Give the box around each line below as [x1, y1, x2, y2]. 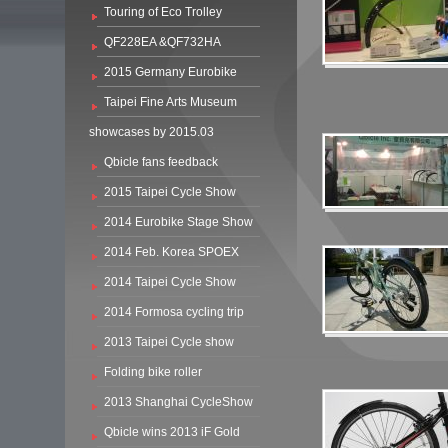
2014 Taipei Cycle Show [103, 275, 236, 289]
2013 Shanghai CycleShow [103, 395, 253, 409]
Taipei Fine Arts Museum [103, 95, 237, 109]
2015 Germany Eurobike [103, 65, 237, 79]
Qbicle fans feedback [103, 155, 218, 169]
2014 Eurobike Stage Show [103, 215, 253, 229]
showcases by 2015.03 [88, 125, 214, 139]
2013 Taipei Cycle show [103, 335, 234, 349]
